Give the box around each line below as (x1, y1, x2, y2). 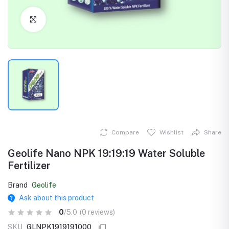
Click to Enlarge (46, 15, 99, 24)
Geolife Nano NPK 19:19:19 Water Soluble (8, 147, 205, 159)
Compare (111, 129, 139, 136)
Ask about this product (18, 194, 94, 202)
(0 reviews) (80, 208, 115, 216)
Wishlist (159, 129, 184, 136)
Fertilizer (8, 159, 51, 172)
